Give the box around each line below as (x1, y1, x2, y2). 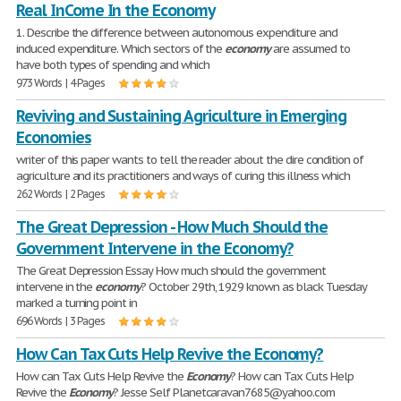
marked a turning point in (16, 295, 137, 311)
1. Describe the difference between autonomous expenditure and (16, 25, 337, 40)
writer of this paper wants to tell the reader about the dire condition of (16, 152, 364, 167)
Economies (16, 127, 91, 148)
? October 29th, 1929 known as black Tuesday (141, 279, 368, 294)
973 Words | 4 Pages (16, 76, 106, 90)
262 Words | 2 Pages (16, 187, 106, 200)
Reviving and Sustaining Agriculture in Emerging (16, 106, 347, 126)
